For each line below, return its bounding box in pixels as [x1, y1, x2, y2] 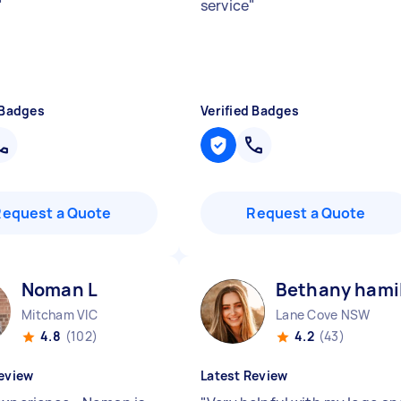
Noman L [21, 277, 98, 302]
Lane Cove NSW [276, 306, 371, 323]
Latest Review [200, 367, 288, 384]
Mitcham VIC [21, 306, 98, 323]
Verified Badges [200, 102, 299, 119]
